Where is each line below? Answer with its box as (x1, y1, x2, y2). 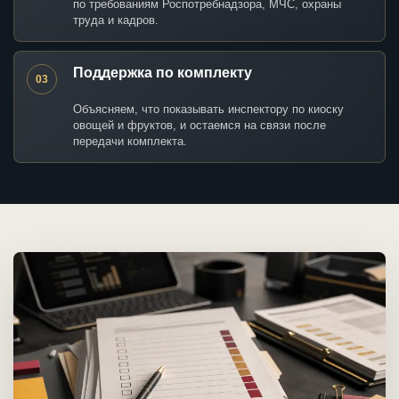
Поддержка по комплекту (73, 65, 252, 81)
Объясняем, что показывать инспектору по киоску (73, 102, 344, 117)
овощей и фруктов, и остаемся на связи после (73, 118, 326, 133)
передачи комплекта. (73, 134, 187, 149)
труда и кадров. (73, 13, 159, 28)
